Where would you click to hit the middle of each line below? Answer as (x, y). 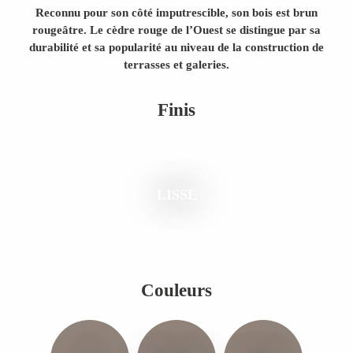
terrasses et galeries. (176, 65)
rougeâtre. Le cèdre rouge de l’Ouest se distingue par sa (176, 30)
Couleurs (176, 290)
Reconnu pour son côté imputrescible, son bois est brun (176, 13)
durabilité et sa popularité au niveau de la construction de (176, 47)
